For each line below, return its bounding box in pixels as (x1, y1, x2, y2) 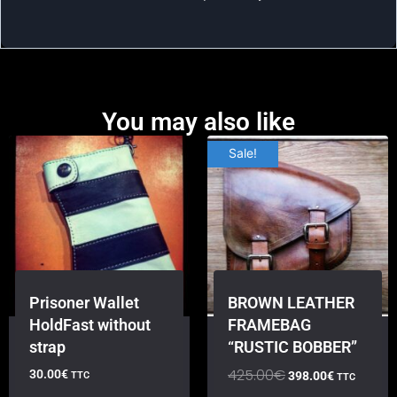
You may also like (102, 106, 295, 136)
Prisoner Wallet (29, 292, 139, 312)
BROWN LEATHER (228, 292, 354, 312)
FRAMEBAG (228, 315, 311, 334)
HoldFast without (29, 315, 151, 334)
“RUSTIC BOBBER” (228, 337, 357, 356)
